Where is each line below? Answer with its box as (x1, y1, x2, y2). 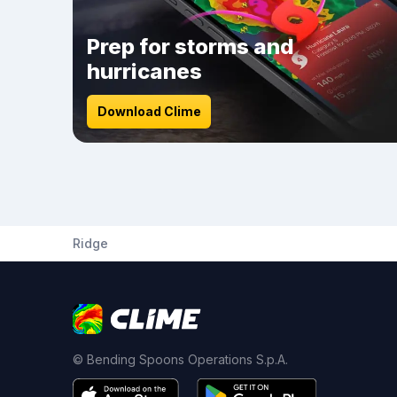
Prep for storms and (87, 34, 294, 59)
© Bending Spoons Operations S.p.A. (73, 352, 288, 367)
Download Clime (97, 104, 201, 119)
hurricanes (87, 58, 202, 84)
